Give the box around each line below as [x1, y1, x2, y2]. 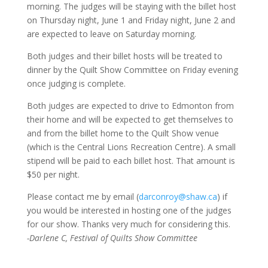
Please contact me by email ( [26, 191, 139, 203]
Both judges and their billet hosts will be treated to [26, 50, 223, 62]
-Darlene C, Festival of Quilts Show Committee [26, 232, 197, 244]
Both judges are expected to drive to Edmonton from [26, 100, 234, 112]
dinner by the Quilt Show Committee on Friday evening [26, 64, 238, 76]
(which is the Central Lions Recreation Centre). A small [26, 141, 236, 153]
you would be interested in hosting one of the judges [26, 205, 232, 217]
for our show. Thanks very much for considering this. [26, 218, 230, 230]
